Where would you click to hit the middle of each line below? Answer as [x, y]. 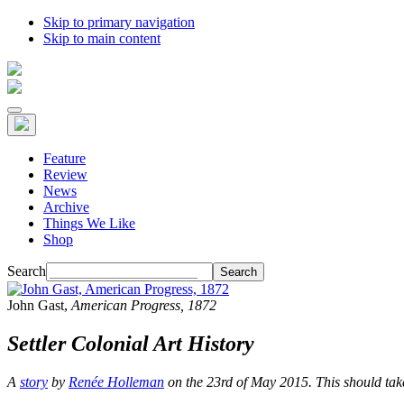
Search [27, 271]
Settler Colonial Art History [131, 343]
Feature [64, 158]
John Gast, [39, 305]
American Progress [126, 305]
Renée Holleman [116, 381]
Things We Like [89, 223]
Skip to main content [102, 38]
